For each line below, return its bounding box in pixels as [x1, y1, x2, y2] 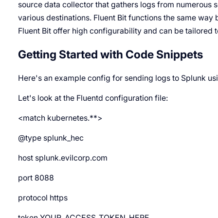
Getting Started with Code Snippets [18, 47, 203, 61]
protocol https [18, 193, 68, 202]
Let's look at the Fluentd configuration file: [18, 93, 168, 103]
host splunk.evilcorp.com [18, 153, 108, 163]
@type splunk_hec [18, 133, 84, 143]
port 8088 [18, 173, 54, 182]
